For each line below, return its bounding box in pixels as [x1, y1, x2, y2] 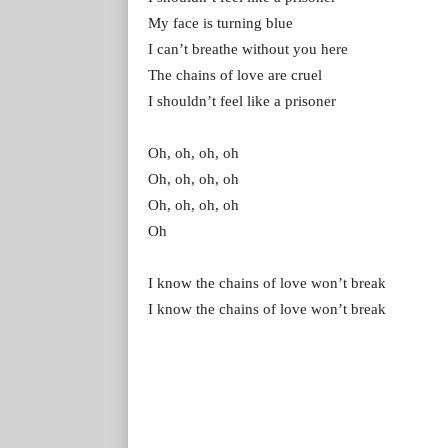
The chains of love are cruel [148, 66, 322, 83]
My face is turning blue [148, 14, 293, 31]
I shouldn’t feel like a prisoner [148, 92, 336, 109]
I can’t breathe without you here [148, 40, 348, 57]
